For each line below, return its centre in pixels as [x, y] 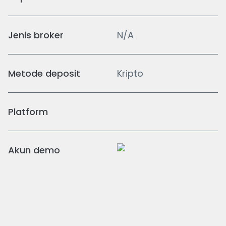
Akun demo [34, 150]
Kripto [130, 73]
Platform [28, 112]
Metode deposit [44, 73]
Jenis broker [36, 35]
